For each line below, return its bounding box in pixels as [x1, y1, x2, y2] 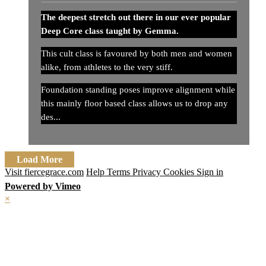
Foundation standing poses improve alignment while [41, 84, 235, 94]
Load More [17, 154, 62, 165]
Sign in [197, 167, 223, 178]
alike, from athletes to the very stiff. [41, 62, 173, 72]
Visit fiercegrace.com [5, 167, 84, 178]
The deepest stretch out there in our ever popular [41, 12, 231, 23]
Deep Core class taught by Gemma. [41, 26, 179, 36]
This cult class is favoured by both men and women [41, 48, 232, 58]
